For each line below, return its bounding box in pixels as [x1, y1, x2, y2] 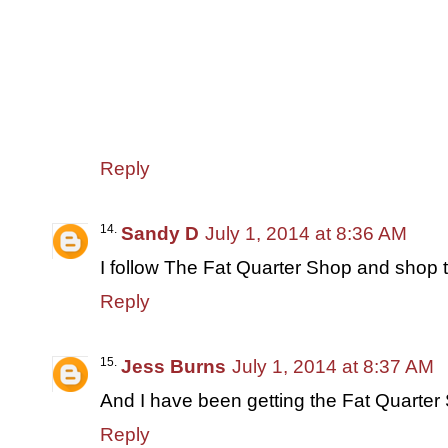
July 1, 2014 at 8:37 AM [232, 355, 434, 377]
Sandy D [121, 222, 199, 244]
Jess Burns [121, 355, 226, 377]
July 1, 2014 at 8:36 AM [205, 222, 407, 244]
